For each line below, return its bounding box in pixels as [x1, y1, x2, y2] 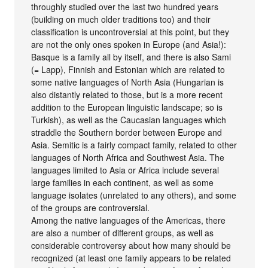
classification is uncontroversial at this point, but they [31, 25, 230, 38]
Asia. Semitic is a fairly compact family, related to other [31, 138, 237, 151]
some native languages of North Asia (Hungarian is [31, 75, 224, 88]
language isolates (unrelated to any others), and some [31, 188, 237, 201]
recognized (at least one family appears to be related [31, 251, 232, 264]
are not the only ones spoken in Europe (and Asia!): [31, 38, 227, 50]
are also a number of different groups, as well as [31, 226, 214, 239]
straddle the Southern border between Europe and [31, 126, 223, 138]
